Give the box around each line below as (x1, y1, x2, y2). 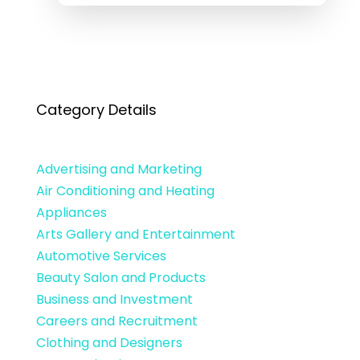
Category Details (35, 100, 157, 121)
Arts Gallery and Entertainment (35, 225, 235, 244)
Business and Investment (35, 290, 193, 309)
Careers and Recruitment (35, 312, 198, 331)
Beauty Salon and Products (35, 268, 206, 288)
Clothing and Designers (35, 333, 182, 353)
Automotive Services (35, 247, 166, 266)
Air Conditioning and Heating (35, 182, 215, 201)
